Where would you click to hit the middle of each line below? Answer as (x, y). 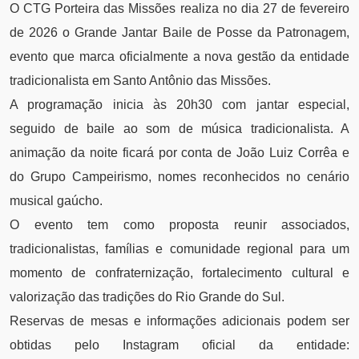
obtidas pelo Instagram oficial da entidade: (179, 345)
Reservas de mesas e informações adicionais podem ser (179, 321)
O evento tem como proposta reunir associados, (179, 225)
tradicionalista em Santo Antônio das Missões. (140, 81)
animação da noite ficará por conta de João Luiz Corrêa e (179, 153)
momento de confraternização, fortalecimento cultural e (179, 273)
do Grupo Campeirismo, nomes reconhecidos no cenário (179, 177)
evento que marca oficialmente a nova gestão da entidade (179, 57)
